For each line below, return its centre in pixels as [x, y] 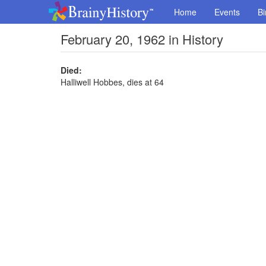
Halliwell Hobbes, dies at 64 [112, 82]
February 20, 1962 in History [142, 39]
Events [227, 12]
